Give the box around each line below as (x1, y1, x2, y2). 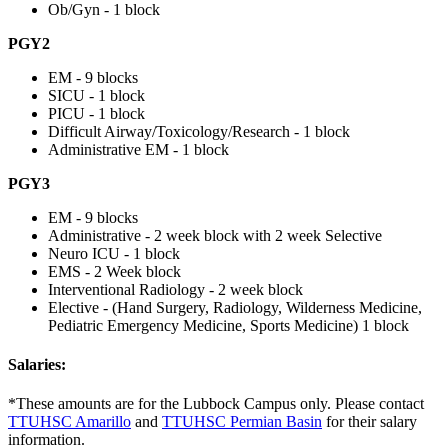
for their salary (322, 413, 417, 431)
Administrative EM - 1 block (48, 140, 229, 158)
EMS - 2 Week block (48, 262, 181, 280)
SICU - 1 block (48, 86, 145, 104)
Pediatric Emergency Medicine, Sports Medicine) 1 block (48, 316, 409, 334)
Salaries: (8, 355, 66, 373)
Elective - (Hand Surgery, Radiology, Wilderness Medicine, (48, 298, 422, 316)
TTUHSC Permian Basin (162, 413, 322, 431)
